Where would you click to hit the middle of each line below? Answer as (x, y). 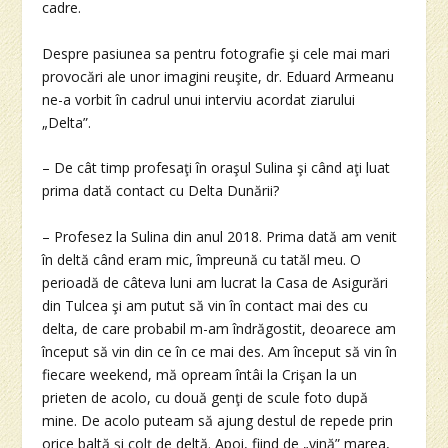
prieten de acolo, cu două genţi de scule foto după (205, 397)
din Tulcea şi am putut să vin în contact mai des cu (205, 305)
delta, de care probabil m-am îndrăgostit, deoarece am (219, 328)
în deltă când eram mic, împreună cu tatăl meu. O (202, 259)
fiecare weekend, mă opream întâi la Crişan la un (200, 374)
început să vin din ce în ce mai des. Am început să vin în (220, 351)
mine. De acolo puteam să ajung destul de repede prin (218, 420)
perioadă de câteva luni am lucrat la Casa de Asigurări (215, 282)
